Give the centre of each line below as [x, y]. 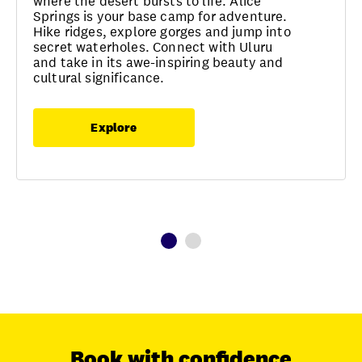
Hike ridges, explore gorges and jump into [162, 32]
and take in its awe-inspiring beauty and [158, 63]
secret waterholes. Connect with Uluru [153, 47]
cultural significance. [99, 78]
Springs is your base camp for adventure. [160, 17]
